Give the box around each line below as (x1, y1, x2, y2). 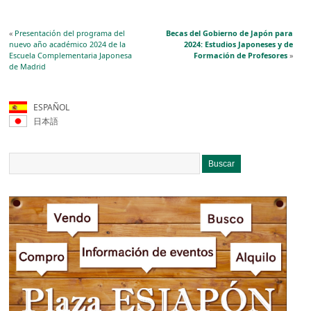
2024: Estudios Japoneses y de (183, 38, 293, 49)
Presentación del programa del (15, 27, 126, 38)
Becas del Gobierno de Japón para (165, 27, 293, 38)
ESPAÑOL (23, 101, 70, 113)
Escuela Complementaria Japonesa (9, 49, 133, 60)
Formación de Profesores (193, 49, 287, 60)
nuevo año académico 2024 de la (9, 38, 126, 49)
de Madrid (9, 60, 47, 72)
